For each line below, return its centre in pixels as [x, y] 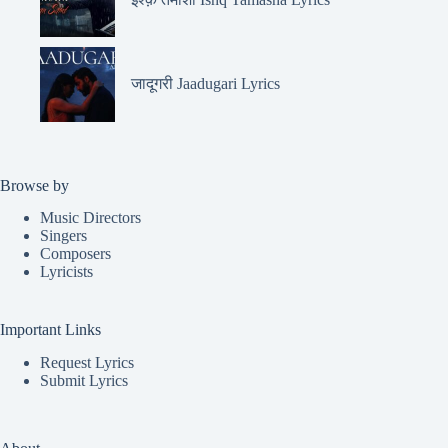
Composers [75, 254]
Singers [63, 236]
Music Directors [90, 218]
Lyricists [66, 272]
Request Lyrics [87, 363]
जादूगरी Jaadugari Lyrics [205, 84]
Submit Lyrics [84, 381]
